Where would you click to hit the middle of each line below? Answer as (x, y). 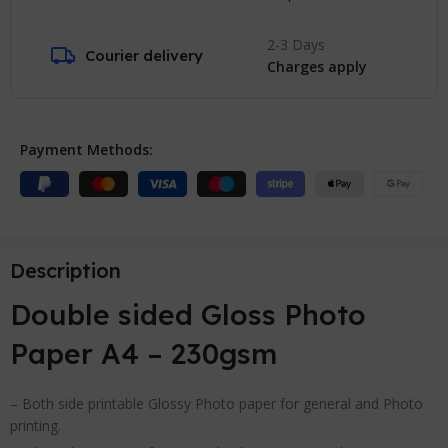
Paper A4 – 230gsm (144, 353)
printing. (36, 425)
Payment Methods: (87, 149)
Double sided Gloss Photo (188, 314)
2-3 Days (295, 44)
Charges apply (316, 66)
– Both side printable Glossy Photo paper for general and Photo (217, 403)
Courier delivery (144, 55)
